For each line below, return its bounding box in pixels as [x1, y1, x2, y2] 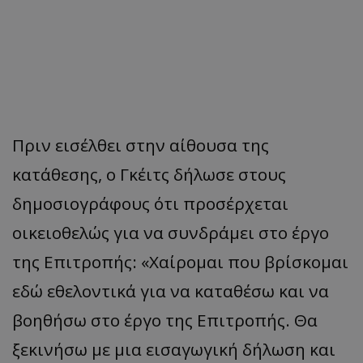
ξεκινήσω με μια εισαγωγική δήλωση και [12, 337, 335, 361]
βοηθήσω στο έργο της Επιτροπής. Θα [12, 308, 318, 331]
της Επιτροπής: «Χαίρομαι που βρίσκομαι [12, 250, 348, 273]
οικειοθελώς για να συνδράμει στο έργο [12, 220, 329, 244]
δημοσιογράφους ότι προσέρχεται [12, 191, 288, 215]
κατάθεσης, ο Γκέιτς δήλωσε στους [12, 162, 286, 186]
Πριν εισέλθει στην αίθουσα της [12, 133, 269, 156]
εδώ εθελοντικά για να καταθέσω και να [12, 279, 329, 302]
